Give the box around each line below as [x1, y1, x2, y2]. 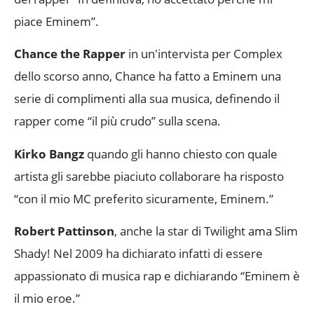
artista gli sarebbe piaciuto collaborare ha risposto [14, 168, 284, 184]
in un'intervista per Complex [125, 46, 282, 62]
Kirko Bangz [14, 145, 84, 162]
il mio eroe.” [14, 290, 80, 306]
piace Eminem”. [14, 13, 99, 29]
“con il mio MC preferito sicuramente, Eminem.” [14, 190, 273, 207]
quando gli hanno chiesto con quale [84, 145, 278, 162]
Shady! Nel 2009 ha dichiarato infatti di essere [14, 245, 263, 261]
